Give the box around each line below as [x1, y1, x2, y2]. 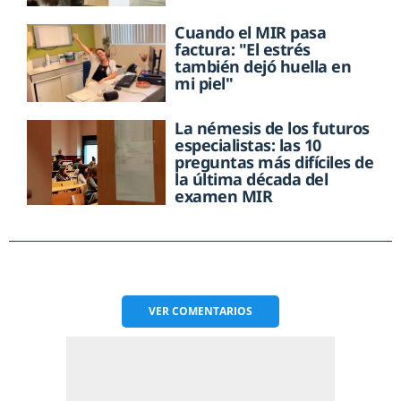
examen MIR [175, 184, 273, 207]
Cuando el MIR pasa [175, 21, 327, 43]
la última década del [175, 167, 328, 190]
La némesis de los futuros [175, 116, 370, 139]
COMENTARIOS [172, 303, 252, 319]
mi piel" [175, 72, 234, 94]
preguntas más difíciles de [175, 150, 374, 173]
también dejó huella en [175, 55, 352, 77]
